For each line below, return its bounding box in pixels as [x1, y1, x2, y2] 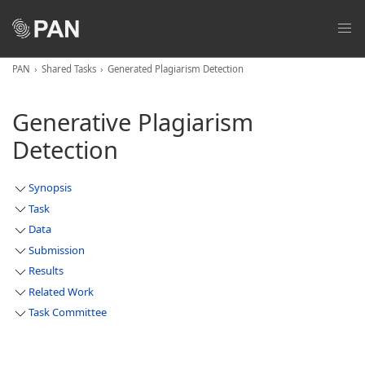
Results [29, 263, 64, 279]
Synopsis [29, 180, 72, 195]
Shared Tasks [42, 63, 96, 75]
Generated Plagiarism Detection [108, 63, 244, 75]
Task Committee [29, 305, 107, 320]
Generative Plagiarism [12, 106, 253, 138]
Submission [29, 242, 85, 257]
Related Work [29, 284, 94, 299]
